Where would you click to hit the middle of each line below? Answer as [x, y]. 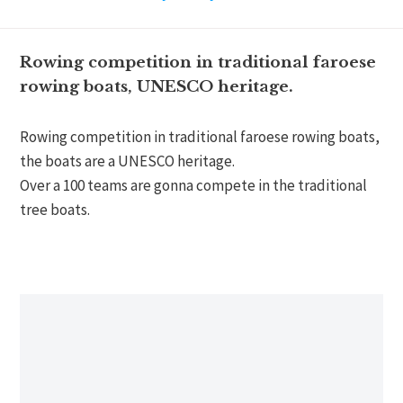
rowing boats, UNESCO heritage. [157, 87]
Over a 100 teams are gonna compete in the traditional [194, 185]
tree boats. [55, 209]
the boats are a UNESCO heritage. [128, 161]
